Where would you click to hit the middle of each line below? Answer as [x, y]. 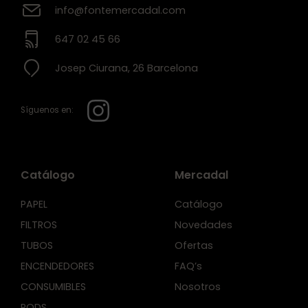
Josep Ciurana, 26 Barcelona [126, 68]
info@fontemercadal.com [120, 10]
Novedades [203, 224]
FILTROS [39, 224]
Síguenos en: [47, 110]
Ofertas [194, 245]
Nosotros [198, 286]
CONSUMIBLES [53, 286]
